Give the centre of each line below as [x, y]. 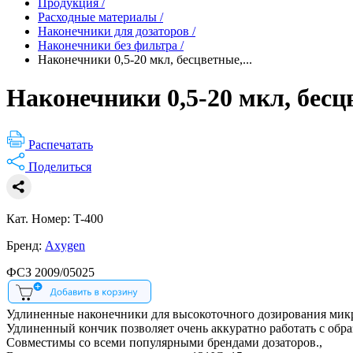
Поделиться [60, 166]
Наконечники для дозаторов [113, 31]
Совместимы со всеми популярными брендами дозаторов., [164, 342]
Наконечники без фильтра [108, 45]
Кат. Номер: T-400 [55, 218]
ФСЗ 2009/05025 [50, 272]
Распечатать [61, 144]
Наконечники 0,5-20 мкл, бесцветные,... [145, 59]
